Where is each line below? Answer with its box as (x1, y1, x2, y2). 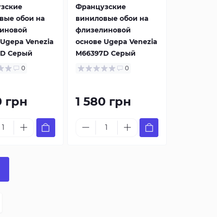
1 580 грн (75, 94, 131, 108)
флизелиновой (75, 25, 131, 34)
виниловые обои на (75, 14, 148, 23)
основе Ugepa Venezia (75, 37, 157, 46)
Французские (75, 2, 126, 11)
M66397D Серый (75, 48, 136, 58)
